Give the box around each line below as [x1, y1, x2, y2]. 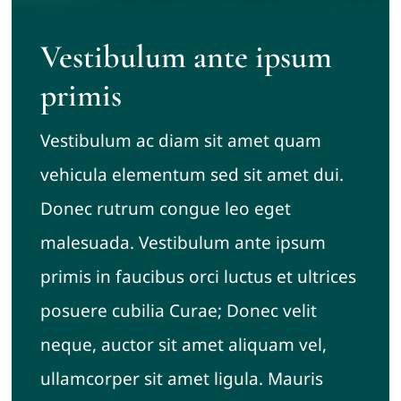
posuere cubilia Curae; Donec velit [39, 298, 317, 322]
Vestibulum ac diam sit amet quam [39, 128, 321, 152]
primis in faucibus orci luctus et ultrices [39, 264, 356, 288]
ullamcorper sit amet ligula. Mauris [39, 366, 323, 390]
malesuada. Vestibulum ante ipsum [39, 230, 326, 254]
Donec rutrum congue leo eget [39, 196, 291, 220]
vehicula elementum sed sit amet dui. [39, 162, 344, 186]
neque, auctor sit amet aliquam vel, [39, 332, 327, 356]
